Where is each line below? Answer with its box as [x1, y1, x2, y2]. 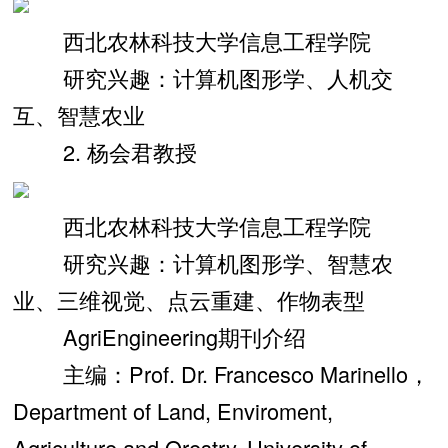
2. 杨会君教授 [12, 135, 197, 167]
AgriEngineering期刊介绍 [12, 320, 306, 352]
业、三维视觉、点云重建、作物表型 [12, 283, 365, 315]
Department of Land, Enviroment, [12, 394, 333, 426]
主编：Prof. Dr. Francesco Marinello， [12, 357, 430, 389]
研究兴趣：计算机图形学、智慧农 [12, 246, 393, 278]
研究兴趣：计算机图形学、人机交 [12, 61, 393, 93]
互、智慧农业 [12, 98, 145, 130]
